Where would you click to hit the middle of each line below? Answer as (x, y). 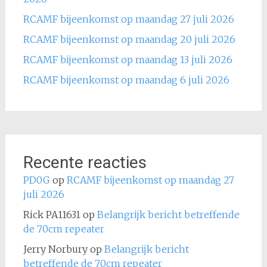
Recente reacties (85, 162)
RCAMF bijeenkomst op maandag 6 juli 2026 (126, 80)
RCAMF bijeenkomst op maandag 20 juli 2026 (129, 39)
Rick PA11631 (52, 214)
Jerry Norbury (55, 249)
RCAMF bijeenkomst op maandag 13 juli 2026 (128, 59)
